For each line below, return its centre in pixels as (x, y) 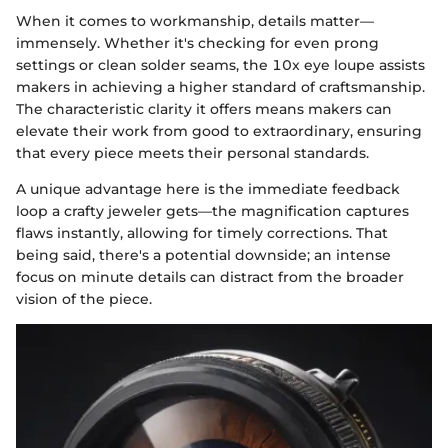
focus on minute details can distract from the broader (210, 277)
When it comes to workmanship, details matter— (195, 21)
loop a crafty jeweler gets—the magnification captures (212, 211)
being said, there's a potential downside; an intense (203, 255)
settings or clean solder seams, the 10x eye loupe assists (220, 65)
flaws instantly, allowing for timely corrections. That (202, 233)
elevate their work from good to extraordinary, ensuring (219, 131)
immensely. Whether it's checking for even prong (197, 43)
